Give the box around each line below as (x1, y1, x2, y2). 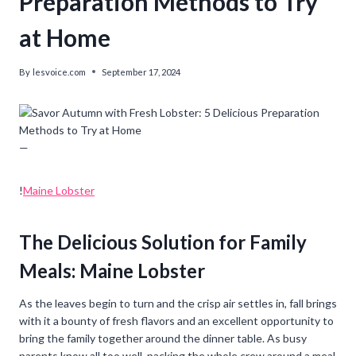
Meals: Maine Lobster (19, 258, 205, 282)
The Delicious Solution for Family (19, 230, 307, 253)
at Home (19, 23, 110, 52)
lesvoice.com (33, 66, 87, 77)
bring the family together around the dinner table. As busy (19, 331, 307, 345)
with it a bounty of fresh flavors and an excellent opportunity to (19, 313, 334, 327)
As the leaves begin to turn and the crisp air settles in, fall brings (19, 296, 337, 310)
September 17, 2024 (102, 66, 181, 77)
